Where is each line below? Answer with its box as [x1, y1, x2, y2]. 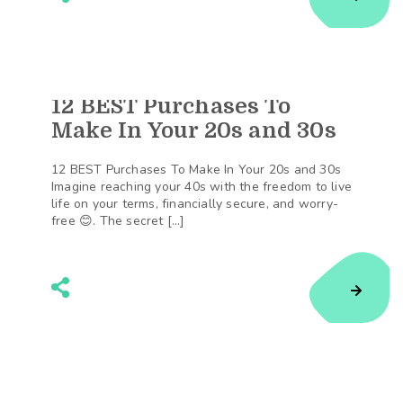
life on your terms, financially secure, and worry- [51, 195, 339, 212]
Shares [343, 103, 376, 117]
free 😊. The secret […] [51, 212, 185, 229]
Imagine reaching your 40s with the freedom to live [51, 178, 353, 195]
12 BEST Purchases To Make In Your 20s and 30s [51, 161, 342, 178]
